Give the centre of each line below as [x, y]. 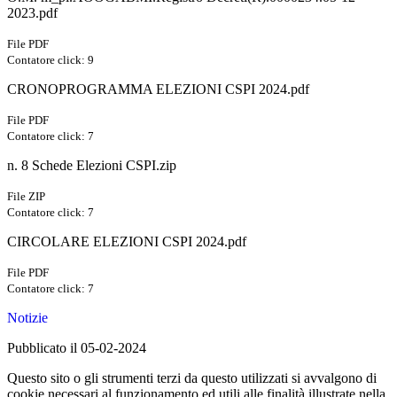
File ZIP [26, 197]
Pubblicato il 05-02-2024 [77, 348]
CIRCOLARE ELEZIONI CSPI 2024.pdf [127, 242]
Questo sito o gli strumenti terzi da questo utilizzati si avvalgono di [192, 378]
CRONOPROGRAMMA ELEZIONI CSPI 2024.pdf [158, 90]
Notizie [27, 318]
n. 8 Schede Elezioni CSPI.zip [92, 166]
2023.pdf [32, 13]
